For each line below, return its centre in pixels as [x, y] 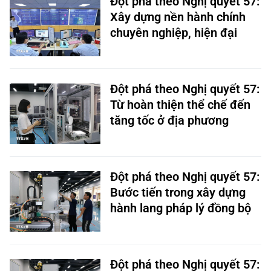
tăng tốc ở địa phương [169, 119]
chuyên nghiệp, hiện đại [174, 31]
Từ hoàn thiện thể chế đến [180, 103]
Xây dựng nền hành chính [178, 15]
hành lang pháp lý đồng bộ [181, 206]
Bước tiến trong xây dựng [178, 191]
